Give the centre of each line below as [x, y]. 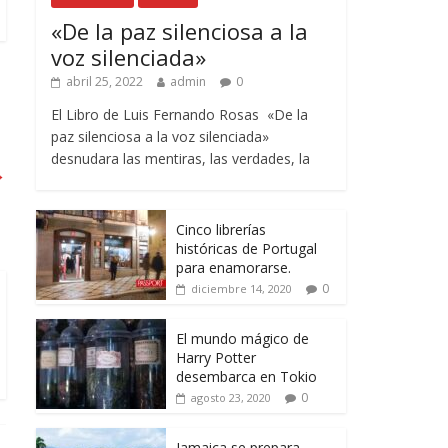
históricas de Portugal [246, 249]
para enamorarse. [233, 268]
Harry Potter [216, 358]
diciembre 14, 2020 [241, 289]
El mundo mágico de [242, 339]
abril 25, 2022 [104, 82]
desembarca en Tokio [246, 377]
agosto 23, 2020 [231, 398]
